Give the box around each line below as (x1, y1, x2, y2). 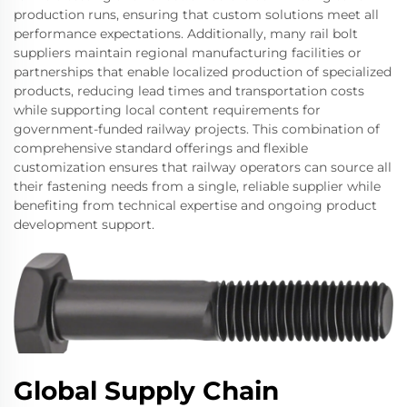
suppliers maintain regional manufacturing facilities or (14, 45, 362, 62)
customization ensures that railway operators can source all (14, 159, 392, 176)
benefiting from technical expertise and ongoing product (14, 197, 377, 214)
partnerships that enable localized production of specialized (14, 64, 392, 81)
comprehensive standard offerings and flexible (14, 140, 308, 157)
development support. (14, 216, 154, 233)
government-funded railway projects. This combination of (14, 121, 380, 138)
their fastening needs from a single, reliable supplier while (14, 178, 381, 195)
